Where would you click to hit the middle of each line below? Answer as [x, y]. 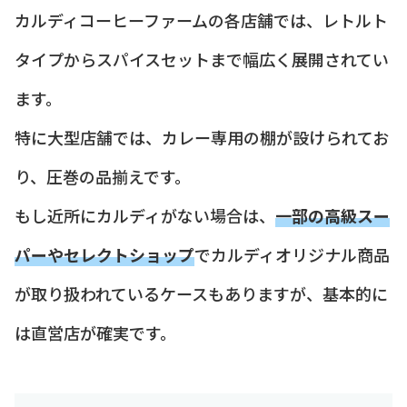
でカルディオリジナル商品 [292, 254]
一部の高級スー [333, 215]
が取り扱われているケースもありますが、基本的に [201, 293]
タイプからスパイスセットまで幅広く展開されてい [202, 59]
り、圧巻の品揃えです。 [103, 176]
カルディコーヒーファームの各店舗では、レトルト [201, 20]
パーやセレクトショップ [104, 254]
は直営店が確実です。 [95, 332]
